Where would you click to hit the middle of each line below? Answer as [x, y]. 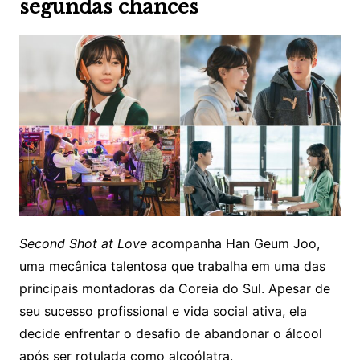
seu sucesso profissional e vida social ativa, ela [163, 311]
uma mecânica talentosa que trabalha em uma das [172, 266]
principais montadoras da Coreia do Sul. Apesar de [174, 289]
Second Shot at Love [85, 244]
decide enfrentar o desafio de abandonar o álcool [170, 334]
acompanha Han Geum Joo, [235, 244]
